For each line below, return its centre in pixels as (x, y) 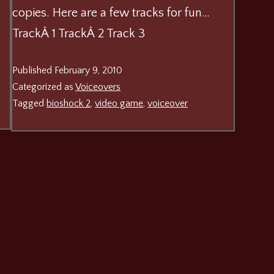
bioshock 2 (69, 103)
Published (34, 70)
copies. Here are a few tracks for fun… (111, 13)
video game (119, 103)
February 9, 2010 (89, 70)
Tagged (30, 103)
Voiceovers (98, 87)
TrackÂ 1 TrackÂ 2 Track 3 (79, 33)
